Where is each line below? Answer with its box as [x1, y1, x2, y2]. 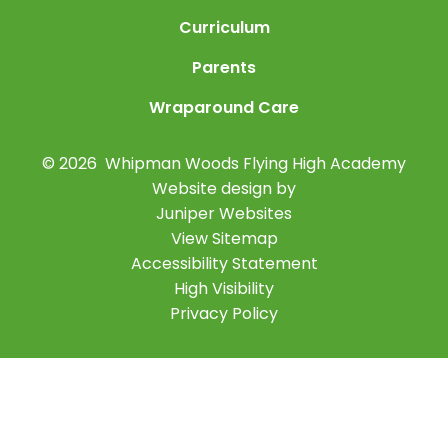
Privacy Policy [170, 301, 278, 325]
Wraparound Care [149, 95, 299, 119]
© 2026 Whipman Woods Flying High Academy [42, 151, 406, 175]
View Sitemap [170, 226, 278, 250]
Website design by [152, 176, 296, 200]
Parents [192, 55, 256, 79]
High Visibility [174, 276, 274, 300]
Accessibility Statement [130, 251, 318, 275]
